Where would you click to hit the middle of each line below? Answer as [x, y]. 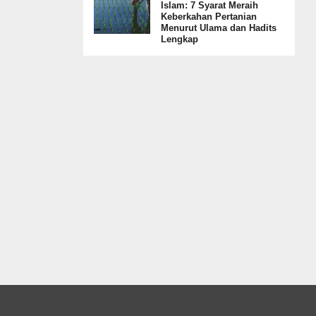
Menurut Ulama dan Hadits [219, 28]
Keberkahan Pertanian [209, 17]
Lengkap [180, 39]
